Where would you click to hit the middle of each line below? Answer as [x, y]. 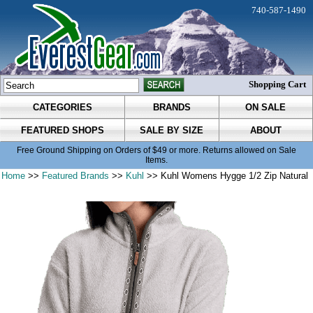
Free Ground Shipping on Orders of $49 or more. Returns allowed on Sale [156, 151]
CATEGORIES [62, 108]
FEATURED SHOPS [62, 131]
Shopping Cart [277, 84]
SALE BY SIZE [172, 131]
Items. [156, 160]
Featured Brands [76, 176]
